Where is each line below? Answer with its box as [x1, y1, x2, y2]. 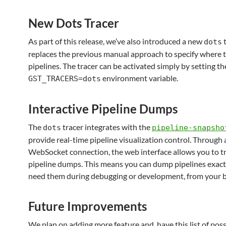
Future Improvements [28, 199, 147, 213]
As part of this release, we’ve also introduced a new [28, 36, 204, 46]
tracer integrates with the [61, 122, 152, 132]
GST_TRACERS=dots [28, 74, 101, 83]
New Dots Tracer [28, 16, 119, 30]
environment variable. [101, 73, 178, 83]
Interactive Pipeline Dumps [28, 101, 178, 116]
